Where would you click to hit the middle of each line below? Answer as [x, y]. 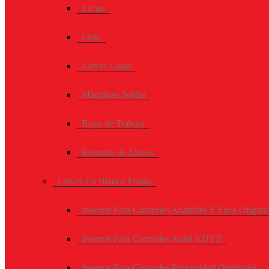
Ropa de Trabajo [113, 123]
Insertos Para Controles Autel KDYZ [152, 238]
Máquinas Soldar [114, 94]
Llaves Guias [107, 65]
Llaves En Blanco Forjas [104, 181]
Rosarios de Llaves [118, 152]
